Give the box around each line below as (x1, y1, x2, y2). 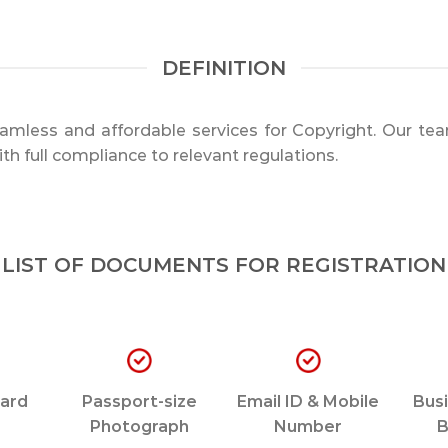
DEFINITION (162, 56, 286, 81)
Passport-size (82, 392, 198, 412)
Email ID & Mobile (237, 392, 380, 412)
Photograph (90, 417, 190, 437)
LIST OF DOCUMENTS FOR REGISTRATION (2, 252, 446, 277)
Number (274, 417, 343, 437)
